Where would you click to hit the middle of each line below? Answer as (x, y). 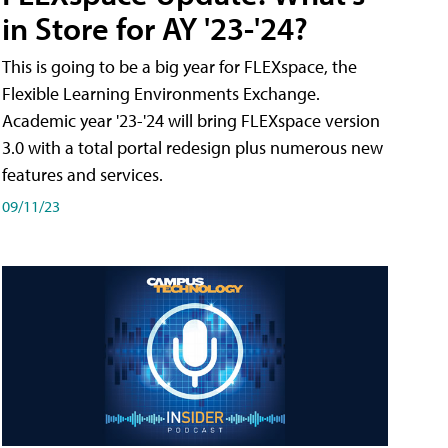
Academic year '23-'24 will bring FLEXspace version (191, 121)
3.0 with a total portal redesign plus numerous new (192, 148)
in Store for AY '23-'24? (155, 28)
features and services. (82, 175)
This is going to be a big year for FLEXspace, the (179, 67)
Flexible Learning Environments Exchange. (161, 94)
